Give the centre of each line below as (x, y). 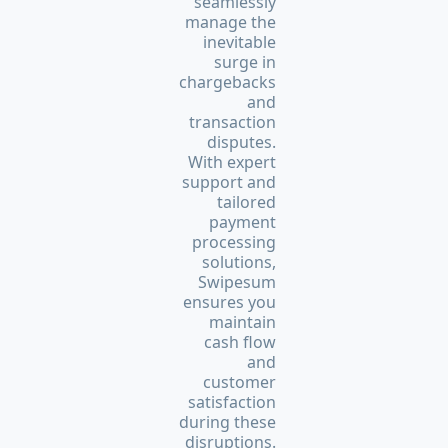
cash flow (240, 341)
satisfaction (232, 401)
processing (234, 241)
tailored (246, 201)
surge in (245, 61)
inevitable (239, 41)
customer (239, 381)
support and (229, 181)
